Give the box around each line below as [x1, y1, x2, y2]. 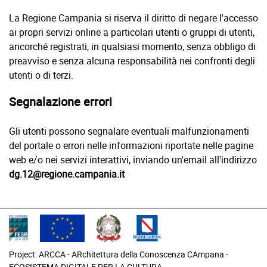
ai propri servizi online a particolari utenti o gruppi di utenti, [9, 26, 254, 39]
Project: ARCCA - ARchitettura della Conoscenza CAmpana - [9, 248, 228, 260]
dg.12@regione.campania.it [9, 167, 125, 181]
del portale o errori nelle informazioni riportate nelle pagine [9, 139, 253, 152]
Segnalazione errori [9, 94, 112, 110]
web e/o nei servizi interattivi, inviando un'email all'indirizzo [9, 153, 257, 166]
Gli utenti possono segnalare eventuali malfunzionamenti [9, 125, 249, 138]
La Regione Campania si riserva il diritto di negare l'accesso [9, 11, 258, 24]
